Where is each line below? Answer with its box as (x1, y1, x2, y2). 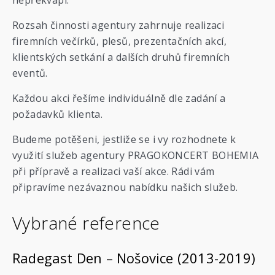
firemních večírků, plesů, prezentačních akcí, (12, 34, 227, 48)
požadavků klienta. (12, 107, 103, 121)
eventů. (12, 66, 48, 80)
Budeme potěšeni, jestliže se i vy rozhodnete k (12, 133, 236, 146)
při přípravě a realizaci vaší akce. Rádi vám (12, 165, 215, 178)
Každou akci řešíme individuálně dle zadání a (12, 91, 226, 105)
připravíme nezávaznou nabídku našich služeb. (12, 180, 238, 194)
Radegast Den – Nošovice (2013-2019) (12, 249, 255, 267)
